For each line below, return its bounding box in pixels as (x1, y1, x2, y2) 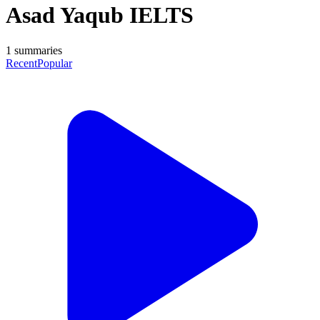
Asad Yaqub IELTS (6, 2, 194, 29)
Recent (6, 56, 37, 69)
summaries (11, 44, 62, 56)
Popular (37, 56, 72, 69)
